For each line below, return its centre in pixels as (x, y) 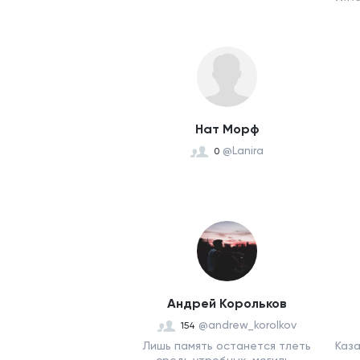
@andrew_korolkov (247, 325)
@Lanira (243, 150)
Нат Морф (227, 129)
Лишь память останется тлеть (227, 346)
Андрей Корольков (227, 303)
